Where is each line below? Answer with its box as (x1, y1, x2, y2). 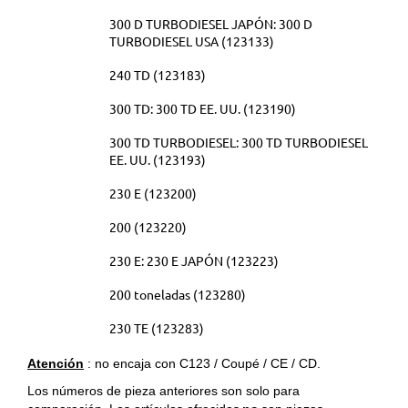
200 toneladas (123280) (109, 286, 246, 303)
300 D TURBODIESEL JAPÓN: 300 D (109, 15, 312, 33)
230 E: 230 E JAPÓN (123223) (109, 252, 279, 270)
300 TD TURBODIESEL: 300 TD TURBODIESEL (109, 134, 368, 151)
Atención (27, 356, 84, 372)
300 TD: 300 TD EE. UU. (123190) (109, 100, 296, 117)
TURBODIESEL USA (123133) (109, 33, 274, 50)
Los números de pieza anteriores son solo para (27, 383, 300, 399)
